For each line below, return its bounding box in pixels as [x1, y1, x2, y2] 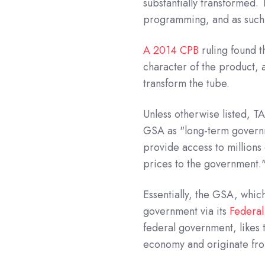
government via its [143, 203, 230, 219]
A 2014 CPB [143, 43, 199, 59]
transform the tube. [143, 76, 230, 92]
